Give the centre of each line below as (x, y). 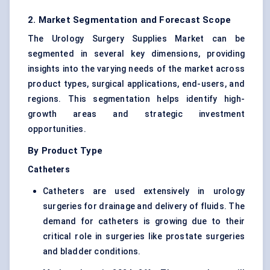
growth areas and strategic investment (136, 114)
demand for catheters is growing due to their (144, 221)
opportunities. (57, 129)
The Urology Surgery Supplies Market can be (136, 39)
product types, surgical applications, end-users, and (136, 84)
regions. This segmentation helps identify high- (136, 99)
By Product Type (65, 151)
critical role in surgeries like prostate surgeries (144, 237)
